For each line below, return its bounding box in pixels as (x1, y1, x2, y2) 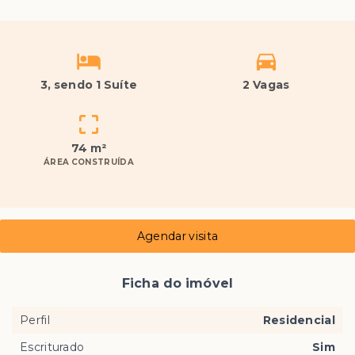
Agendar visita (136, 229, 219, 244)
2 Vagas (242, 78, 290, 93)
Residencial (262, 313, 335, 328)
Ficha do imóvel (121, 276, 234, 292)
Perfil (20, 313, 50, 328)
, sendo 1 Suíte (48, 78, 138, 93)
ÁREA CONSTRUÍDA (44, 157, 134, 168)
